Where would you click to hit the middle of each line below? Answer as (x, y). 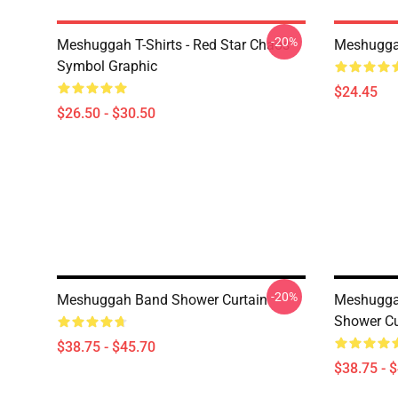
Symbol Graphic (107, 66)
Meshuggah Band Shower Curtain (162, 300)
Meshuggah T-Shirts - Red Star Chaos (173, 45)
